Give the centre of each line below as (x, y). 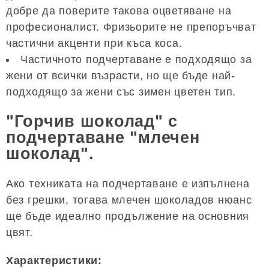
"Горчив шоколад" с (92, 122)
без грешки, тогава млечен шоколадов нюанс (129, 200)
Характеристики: (54, 260)
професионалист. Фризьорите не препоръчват (131, 27)
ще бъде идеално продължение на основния (128, 216)
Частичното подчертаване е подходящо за (136, 59)
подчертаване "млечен (103, 138)
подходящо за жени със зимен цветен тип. (121, 92)
